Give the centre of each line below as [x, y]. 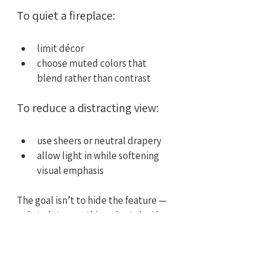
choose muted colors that [93, 63]
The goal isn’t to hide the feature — [93, 201]
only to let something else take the [92, 215]
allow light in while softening [99, 156]
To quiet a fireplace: [66, 16]
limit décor [60, 49]
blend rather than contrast [94, 78]
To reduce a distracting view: [88, 108]
